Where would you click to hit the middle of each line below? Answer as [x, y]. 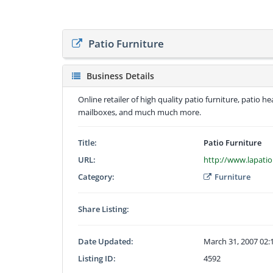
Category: [96, 176]
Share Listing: [104, 209]
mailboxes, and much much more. [140, 112]
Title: [87, 142]
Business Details [120, 76]
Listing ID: [97, 258]
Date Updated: [106, 241]
